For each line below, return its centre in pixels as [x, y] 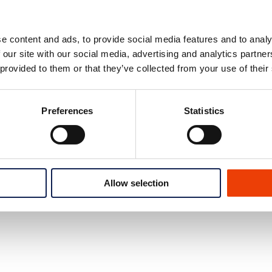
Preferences [67, 110]
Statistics [204, 110]
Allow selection [136, 183]
